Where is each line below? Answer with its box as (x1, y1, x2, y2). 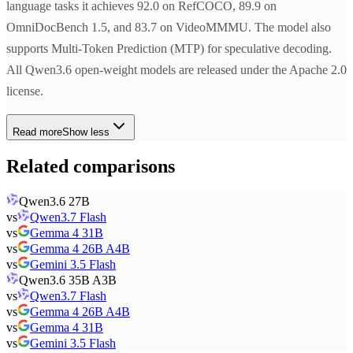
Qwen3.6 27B (19, 195, 90, 209)
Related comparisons (6, 156, 175, 177)
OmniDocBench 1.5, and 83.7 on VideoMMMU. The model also (6, 20, 331, 35)
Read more (13, 126, 62, 139)
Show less (62, 126, 110, 139)
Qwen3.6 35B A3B (19, 273, 117, 288)
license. (6, 84, 43, 98)
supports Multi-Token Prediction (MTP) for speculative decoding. (6, 42, 332, 56)
